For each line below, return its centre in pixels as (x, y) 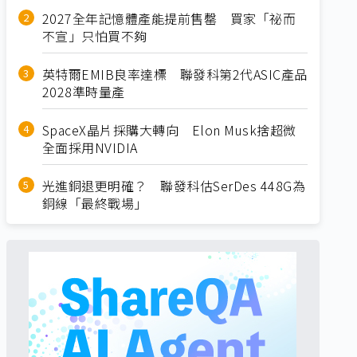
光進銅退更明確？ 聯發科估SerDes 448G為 (174, 186)
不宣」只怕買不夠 (94, 36)
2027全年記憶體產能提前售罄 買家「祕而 (169, 18)
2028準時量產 (83, 92)
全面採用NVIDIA (90, 147)
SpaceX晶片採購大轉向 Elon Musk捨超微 (169, 130)
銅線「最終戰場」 (94, 203)
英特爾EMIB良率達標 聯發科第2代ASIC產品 (175, 74)
